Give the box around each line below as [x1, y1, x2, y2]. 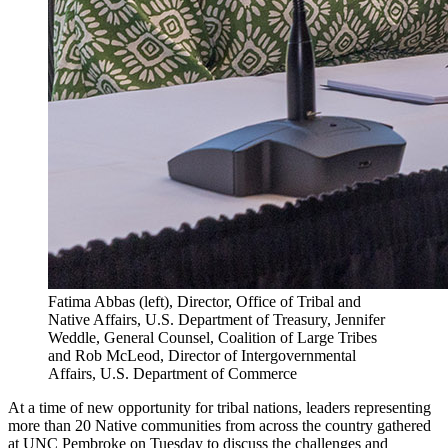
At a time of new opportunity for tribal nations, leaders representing [8, 398, 431, 416]
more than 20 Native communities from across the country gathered [8, 416, 431, 434]
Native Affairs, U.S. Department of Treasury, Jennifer [48, 310, 385, 328]
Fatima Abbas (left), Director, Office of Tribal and [48, 292, 361, 310]
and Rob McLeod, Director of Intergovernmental [48, 346, 356, 364]
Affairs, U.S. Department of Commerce [48, 364, 297, 382]
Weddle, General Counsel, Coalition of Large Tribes [48, 328, 377, 346]
